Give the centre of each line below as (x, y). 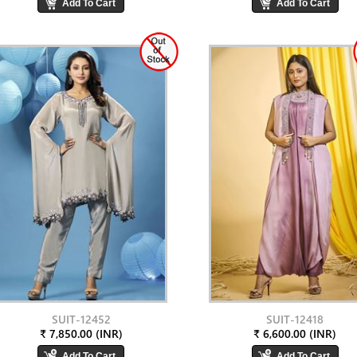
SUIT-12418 (295, 319)
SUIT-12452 (81, 319)
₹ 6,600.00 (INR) (295, 333)
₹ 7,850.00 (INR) (81, 333)
